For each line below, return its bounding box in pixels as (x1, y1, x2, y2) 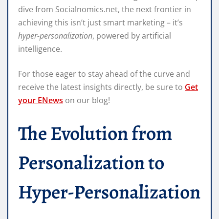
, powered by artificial (92, 30, 171, 42)
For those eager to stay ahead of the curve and (18, 68, 190, 80)
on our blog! (63, 95, 110, 106)
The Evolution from (18, 120, 172, 147)
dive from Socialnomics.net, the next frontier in (18, 4, 191, 15)
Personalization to (18, 149, 164, 176)
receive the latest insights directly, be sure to (18, 82, 185, 93)
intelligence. (18, 44, 62, 55)
